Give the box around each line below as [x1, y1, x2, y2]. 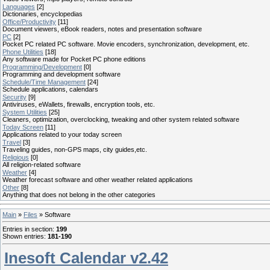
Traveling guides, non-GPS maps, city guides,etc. [2, 145, 147, 153]
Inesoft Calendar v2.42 [4, 249, 168, 266]
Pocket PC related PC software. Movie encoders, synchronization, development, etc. [2, 40, 250, 48]
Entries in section [2, 225, 52, 233]
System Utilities [2, 108, 47, 116]
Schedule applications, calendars [2, 85, 98, 93]
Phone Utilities [2, 48, 43, 55]
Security [2, 93, 27, 101]
